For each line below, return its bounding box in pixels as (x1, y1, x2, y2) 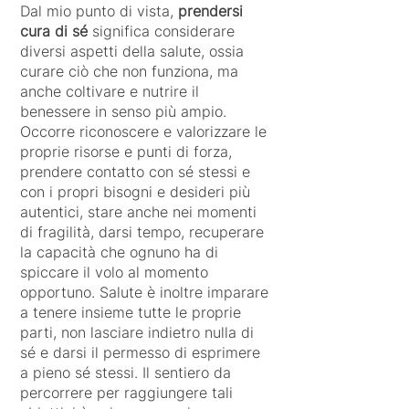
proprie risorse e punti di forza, (20, 142, 232, 161)
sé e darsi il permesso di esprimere (20, 343, 260, 362)
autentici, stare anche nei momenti (20, 203, 257, 221)
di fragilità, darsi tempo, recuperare (20, 223, 264, 241)
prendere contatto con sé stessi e (20, 163, 250, 181)
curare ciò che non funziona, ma (20, 62, 238, 80)
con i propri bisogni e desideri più (20, 183, 250, 201)
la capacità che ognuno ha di (20, 243, 218, 261)
